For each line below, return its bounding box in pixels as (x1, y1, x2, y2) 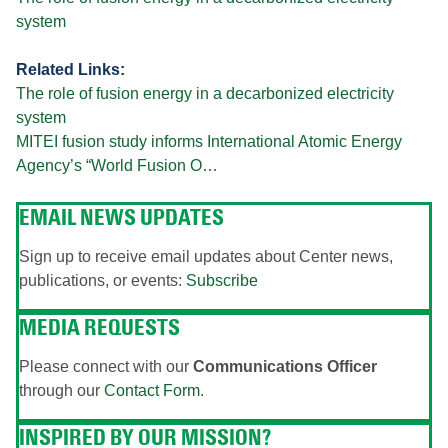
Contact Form (104, 382, 200, 399)
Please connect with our (19, 358, 193, 375)
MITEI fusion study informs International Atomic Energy (16, 133, 402, 150)
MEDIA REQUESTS (19, 313, 180, 341)
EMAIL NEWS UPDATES (19, 203, 224, 231)
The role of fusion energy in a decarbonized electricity (16, 85, 394, 102)
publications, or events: (19, 272, 186, 289)
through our (19, 382, 104, 399)
